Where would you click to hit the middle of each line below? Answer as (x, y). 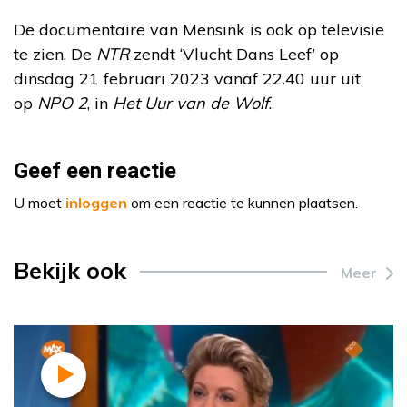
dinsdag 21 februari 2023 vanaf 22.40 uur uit (187, 79)
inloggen (96, 203)
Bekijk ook (70, 270)
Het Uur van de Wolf (191, 103)
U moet (40, 203)
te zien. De (55, 54)
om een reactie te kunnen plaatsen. (243, 203)
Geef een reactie (95, 171)
